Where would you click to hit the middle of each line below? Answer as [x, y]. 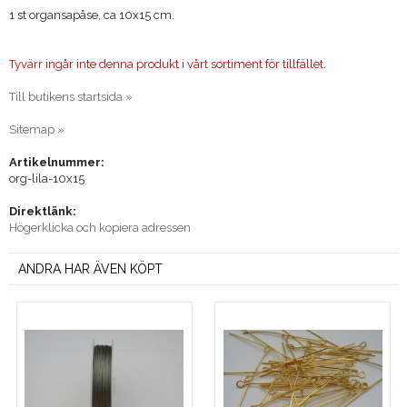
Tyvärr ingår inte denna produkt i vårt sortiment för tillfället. [168, 64]
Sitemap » [37, 129]
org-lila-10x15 [47, 178]
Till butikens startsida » [71, 96]
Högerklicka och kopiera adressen [100, 227]
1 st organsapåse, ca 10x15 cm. [92, 15]
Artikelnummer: [57, 162]
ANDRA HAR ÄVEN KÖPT [90, 268]
